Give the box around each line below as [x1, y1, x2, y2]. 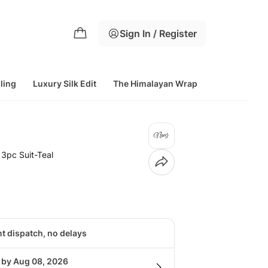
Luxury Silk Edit [33, 78, 96, 89]
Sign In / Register [120, 28, 197, 39]
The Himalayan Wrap [113, 78, 197, 89]
